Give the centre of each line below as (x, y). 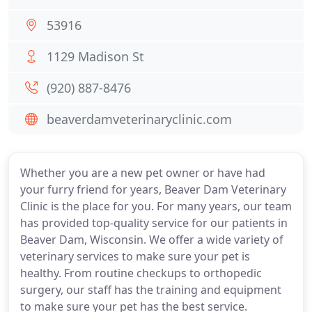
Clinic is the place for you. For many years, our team (156, 206)
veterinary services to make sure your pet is (135, 256)
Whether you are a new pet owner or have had (143, 173)
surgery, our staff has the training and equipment (151, 290)
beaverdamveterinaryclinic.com (139, 119)
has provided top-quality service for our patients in (154, 223)
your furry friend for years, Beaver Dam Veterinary (153, 189)
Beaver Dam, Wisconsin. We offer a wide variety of (152, 240)
